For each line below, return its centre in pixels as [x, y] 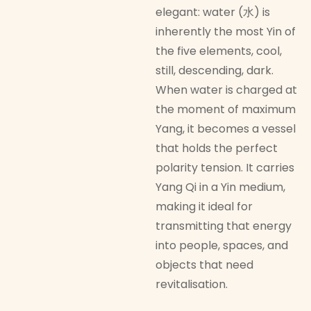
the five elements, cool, [219, 51]
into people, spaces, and [222, 246]
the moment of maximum [226, 110]
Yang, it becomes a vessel [226, 129]
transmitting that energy [224, 226]
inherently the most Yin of [226, 32]
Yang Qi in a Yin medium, [220, 187]
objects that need [204, 265]
